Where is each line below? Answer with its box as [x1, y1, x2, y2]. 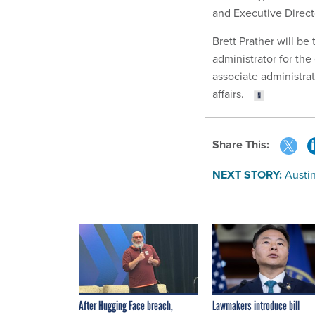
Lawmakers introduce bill [212, 297, 300, 314]
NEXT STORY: [212, 166, 282, 183]
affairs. [212, 86, 247, 102]
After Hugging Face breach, [79, 297, 173, 314]
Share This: [219, 136, 269, 153]
